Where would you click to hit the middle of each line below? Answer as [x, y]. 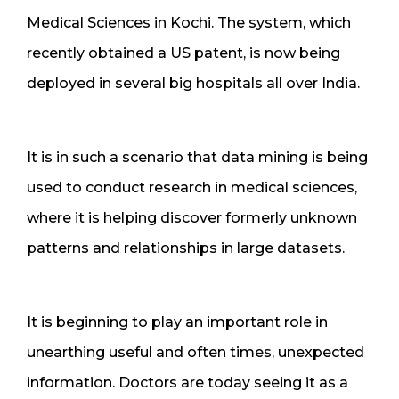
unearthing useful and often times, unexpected [195, 352]
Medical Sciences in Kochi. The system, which [189, 22]
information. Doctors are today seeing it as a [187, 382]
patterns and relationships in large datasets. [186, 248]
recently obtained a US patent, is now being [183, 53]
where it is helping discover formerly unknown [192, 217]
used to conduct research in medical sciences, [192, 187]
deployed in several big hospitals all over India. [193, 83]
